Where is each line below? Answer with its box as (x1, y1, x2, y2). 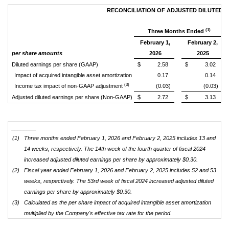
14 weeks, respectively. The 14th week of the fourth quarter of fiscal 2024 (24, 146, 205, 152)
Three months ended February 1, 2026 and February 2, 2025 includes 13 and (24, 135, 216, 141)
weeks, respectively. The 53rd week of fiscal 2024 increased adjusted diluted (24, 178, 214, 184)
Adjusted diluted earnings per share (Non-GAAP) (11, 94, 132, 100)
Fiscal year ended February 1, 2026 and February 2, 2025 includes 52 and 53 (24, 167, 216, 173)
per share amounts (11, 50, 62, 56)
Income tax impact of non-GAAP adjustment (14, 83, 124, 89)
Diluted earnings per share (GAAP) (11, 61, 98, 67)
